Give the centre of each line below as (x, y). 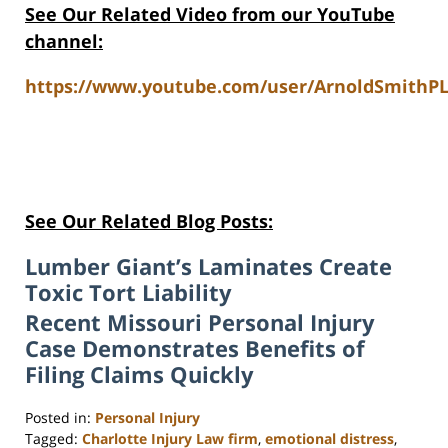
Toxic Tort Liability (128, 292)
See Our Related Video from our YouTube (210, 14)
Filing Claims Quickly (139, 374)
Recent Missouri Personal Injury (200, 322)
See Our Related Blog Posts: (149, 221)
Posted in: (58, 418)
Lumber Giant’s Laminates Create (208, 266)
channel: (64, 41)
